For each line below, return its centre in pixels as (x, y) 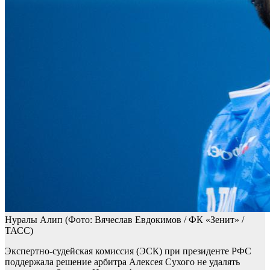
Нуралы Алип (35, 220)
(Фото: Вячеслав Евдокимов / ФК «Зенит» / (155, 220)
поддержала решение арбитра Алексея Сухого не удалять (122, 262)
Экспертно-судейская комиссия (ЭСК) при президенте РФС (128, 251)
